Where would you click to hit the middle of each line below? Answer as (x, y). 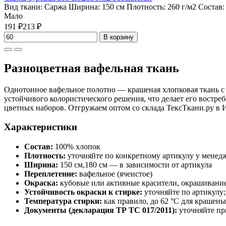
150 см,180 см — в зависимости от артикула (135, 165)
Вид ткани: (24, 7)
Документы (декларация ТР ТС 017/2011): (101, 210)
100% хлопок (77, 147)
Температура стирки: (63, 201)
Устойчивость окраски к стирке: (83, 192)
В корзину (119, 37)
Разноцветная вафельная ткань (92, 68)
